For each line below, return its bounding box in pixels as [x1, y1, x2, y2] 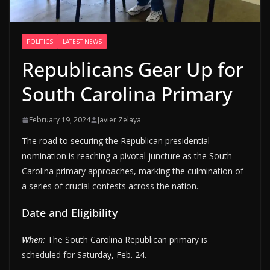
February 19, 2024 [29, 115, 90, 125]
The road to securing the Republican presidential [22, 135, 210, 147]
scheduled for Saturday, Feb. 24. [22, 249, 146, 261]
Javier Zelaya [98, 115, 141, 125]
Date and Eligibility [22, 206, 118, 221]
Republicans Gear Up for [22, 56, 243, 83]
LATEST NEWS [63, 37, 102, 46]
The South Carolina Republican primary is [48, 234, 207, 246]
